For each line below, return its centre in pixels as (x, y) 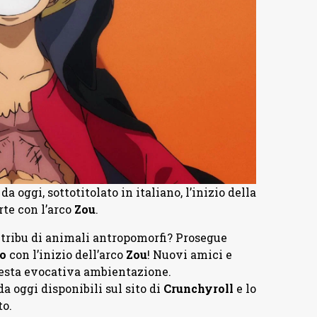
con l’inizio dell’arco (66, 254)
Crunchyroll (198, 288)
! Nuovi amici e (189, 254)
